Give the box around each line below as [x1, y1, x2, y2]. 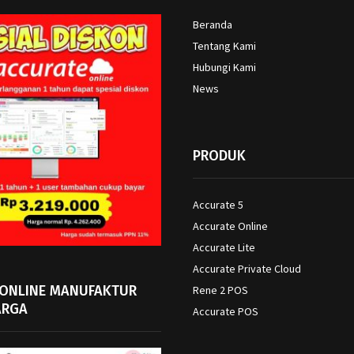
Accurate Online [193, 218, 268, 233]
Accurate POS [193, 303, 258, 318]
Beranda [193, 17, 232, 32]
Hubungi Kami [193, 59, 256, 74]
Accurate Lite [193, 239, 255, 254]
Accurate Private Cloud [193, 261, 301, 276]
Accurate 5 [193, 197, 243, 212]
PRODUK [193, 146, 246, 164]
